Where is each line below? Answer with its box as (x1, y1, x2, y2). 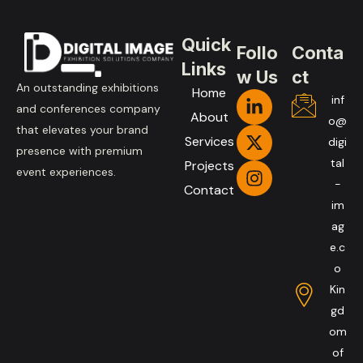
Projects (184, 156, 234, 174)
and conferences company (16, 100, 160, 116)
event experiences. (16, 164, 116, 179)
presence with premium (16, 143, 143, 158)
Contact (184, 181, 234, 199)
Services (184, 132, 234, 150)
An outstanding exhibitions (16, 79, 159, 95)
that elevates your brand (16, 122, 148, 137)
